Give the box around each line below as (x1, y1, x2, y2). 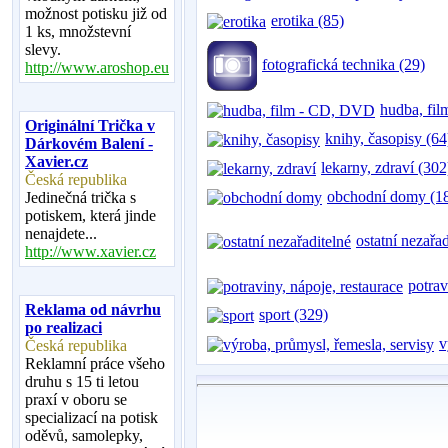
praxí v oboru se (25, 391, 127, 408)
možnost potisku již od (25, 5, 167, 22)
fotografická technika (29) (262, 55, 425, 73)
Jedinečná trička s (25, 189, 136, 206)
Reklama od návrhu (25, 301, 161, 318)
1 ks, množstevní (25, 23, 131, 40)
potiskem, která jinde (25, 207, 156, 224)
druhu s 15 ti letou (25, 373, 139, 390)
